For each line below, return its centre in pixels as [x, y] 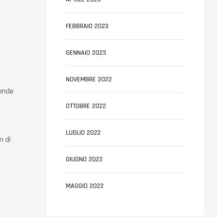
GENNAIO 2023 [86, 53]
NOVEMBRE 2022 [89, 79]
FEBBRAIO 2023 [87, 26]
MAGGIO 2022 [85, 186]
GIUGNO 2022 [84, 159]
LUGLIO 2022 [83, 133]
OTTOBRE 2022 [86, 106]
